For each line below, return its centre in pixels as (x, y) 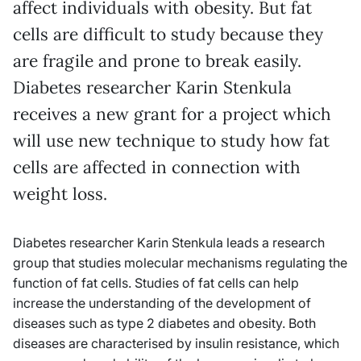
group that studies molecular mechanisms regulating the (180, 262)
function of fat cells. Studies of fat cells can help (156, 282)
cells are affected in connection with (157, 167)
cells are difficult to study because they (168, 34)
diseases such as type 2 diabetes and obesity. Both (164, 323)
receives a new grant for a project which (172, 114)
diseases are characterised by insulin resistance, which (176, 343)
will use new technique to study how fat (171, 140)
